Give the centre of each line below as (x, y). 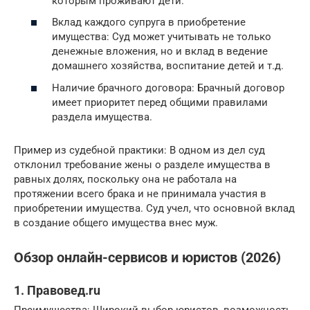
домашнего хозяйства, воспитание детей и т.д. (168, 66)
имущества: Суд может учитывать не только (162, 37)
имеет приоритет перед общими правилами (160, 102)
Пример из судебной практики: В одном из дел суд (139, 150)
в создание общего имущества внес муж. (116, 222)
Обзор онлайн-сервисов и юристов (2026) (147, 257)
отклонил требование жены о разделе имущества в (142, 164)
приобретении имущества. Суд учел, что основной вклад (154, 208)
